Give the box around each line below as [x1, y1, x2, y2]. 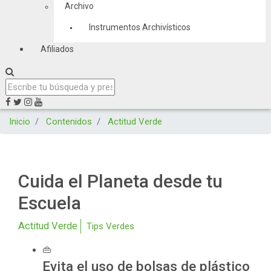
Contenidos [46, 116, 92, 127]
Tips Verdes [87, 221, 134, 232]
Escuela [18, 192, 81, 214]
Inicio [9, 116, 30, 127]
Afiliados [40, 44, 74, 54]
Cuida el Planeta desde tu [18, 171, 223, 192]
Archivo [64, 1, 94, 11]
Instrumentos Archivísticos [88, 22, 191, 32]
